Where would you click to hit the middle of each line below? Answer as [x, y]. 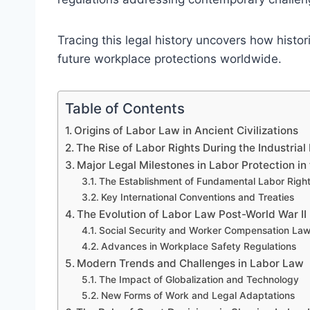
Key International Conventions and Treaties [197, 197]
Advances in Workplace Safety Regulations [198, 246]
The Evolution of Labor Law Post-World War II [192, 214]
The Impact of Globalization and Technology [199, 279]
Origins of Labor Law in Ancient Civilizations [186, 130]
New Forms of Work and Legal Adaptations [198, 295]
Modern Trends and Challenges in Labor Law [191, 263]
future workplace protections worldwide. [170, 58]
